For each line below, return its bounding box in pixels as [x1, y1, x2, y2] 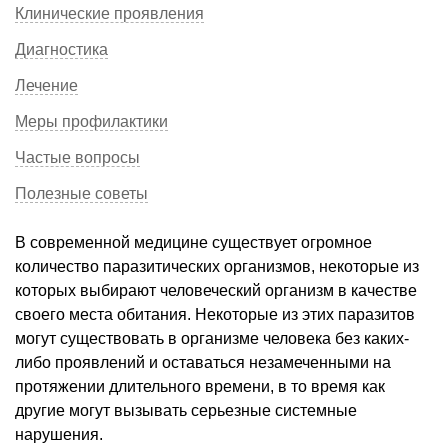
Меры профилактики [15, 112, 168, 130]
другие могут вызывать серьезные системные [15, 401, 357, 419]
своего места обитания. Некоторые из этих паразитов [15, 305, 415, 323]
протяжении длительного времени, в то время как [15, 377, 385, 395]
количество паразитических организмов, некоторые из [15, 257, 419, 275]
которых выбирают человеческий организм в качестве [15, 281, 417, 299]
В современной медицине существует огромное [15, 233, 372, 251]
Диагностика [15, 40, 108, 58]
